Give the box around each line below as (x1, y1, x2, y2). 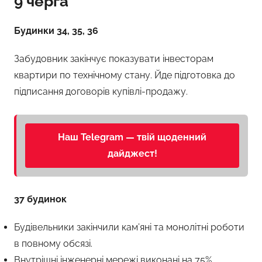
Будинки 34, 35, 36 (14, 25, 98, 36)
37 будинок (14, 194, 67, 205)
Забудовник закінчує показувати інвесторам (14, 53, 213, 64)
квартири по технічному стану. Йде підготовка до (14, 70, 235, 81)
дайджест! (107, 148, 157, 159)
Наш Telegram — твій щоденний (58, 132, 206, 143)
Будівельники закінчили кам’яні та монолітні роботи (14, 222, 244, 233)
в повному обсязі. (14, 238, 92, 249)
